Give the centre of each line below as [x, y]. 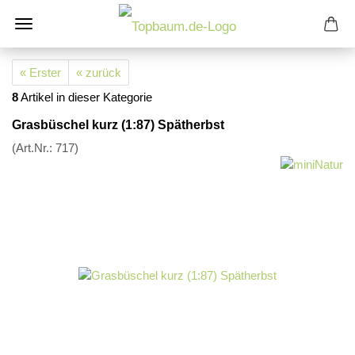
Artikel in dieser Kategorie [85, 97]
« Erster [40, 73]
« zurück [99, 73]
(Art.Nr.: [34, 148]
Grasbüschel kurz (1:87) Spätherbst [118, 125]
